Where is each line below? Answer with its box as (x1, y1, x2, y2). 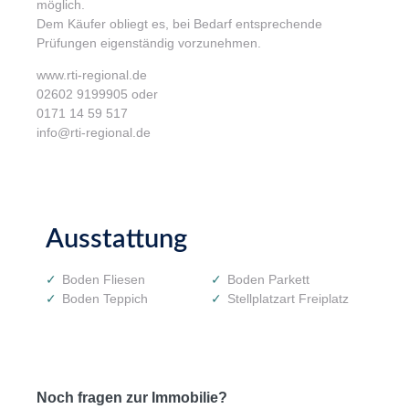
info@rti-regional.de (37, 125, 151, 141)
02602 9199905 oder (37, 87, 158, 102)
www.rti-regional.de (37, 68, 147, 83)
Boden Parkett (227, 272, 309, 288)
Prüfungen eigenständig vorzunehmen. (37, 35, 261, 50)
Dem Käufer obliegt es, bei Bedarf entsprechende (37, 16, 322, 31)
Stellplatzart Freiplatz (227, 291, 349, 307)
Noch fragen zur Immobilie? (37, 390, 227, 406)
